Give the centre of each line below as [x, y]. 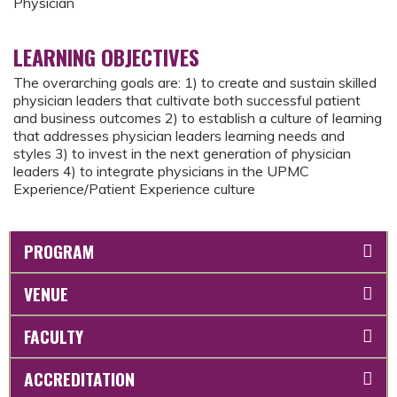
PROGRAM [59, 251]
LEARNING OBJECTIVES [106, 57]
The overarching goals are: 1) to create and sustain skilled [195, 82]
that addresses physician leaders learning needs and [179, 136]
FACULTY [54, 336]
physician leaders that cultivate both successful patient [187, 100]
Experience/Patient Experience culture [134, 189]
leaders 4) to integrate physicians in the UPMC [161, 171]
